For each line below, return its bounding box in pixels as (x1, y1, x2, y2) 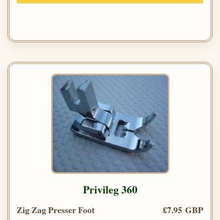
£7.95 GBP (163, 203, 203, 216)
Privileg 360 (82, 181, 137, 197)
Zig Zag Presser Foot (17, 203, 95, 216)
